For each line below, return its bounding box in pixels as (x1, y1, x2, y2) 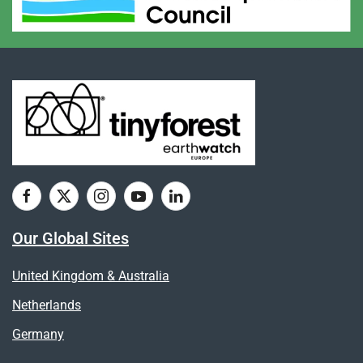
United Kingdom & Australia (12, 268, 169, 284)
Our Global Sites (12, 228, 129, 249)
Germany (12, 327, 64, 343)
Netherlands (12, 297, 81, 314)
